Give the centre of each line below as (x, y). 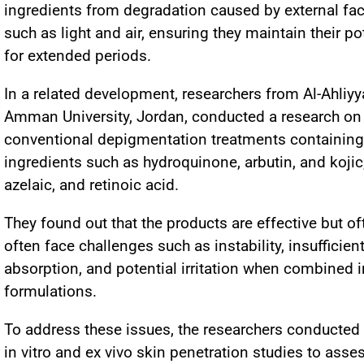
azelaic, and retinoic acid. (91, 185)
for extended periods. (78, 56)
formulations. (52, 291)
